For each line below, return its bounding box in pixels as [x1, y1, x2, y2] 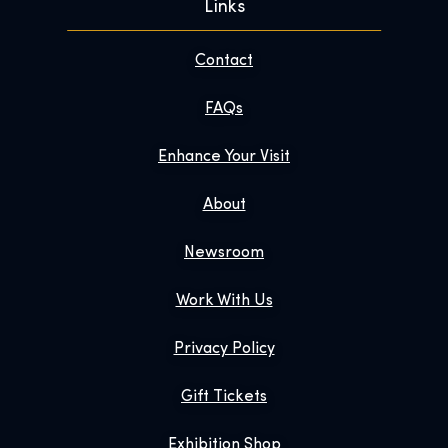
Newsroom [184, 245, 264, 262]
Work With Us [175, 293, 273, 310]
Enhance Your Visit [158, 149, 290, 166]
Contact [195, 53, 253, 70]
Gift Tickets [181, 389, 267, 406]
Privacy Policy [173, 341, 275, 358]
